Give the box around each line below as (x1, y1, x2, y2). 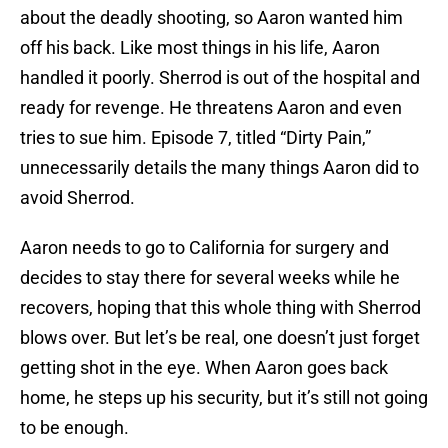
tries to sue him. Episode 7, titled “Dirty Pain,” (20, 127, 371, 149)
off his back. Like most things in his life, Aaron (20, 37, 380, 59)
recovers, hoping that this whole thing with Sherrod (20, 297, 421, 319)
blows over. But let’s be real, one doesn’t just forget (20, 327, 420, 349)
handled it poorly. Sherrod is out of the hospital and (20, 67, 420, 89)
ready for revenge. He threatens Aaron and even (20, 97, 402, 119)
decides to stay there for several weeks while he (20, 267, 400, 289)
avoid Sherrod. (20, 187, 139, 209)
